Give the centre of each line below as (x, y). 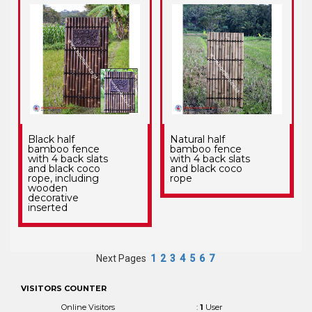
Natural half (197, 139)
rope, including (64, 178)
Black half (52, 139)
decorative (54, 197)
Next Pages (123, 258)
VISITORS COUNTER (64, 288)
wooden (48, 188)
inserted (48, 207)
